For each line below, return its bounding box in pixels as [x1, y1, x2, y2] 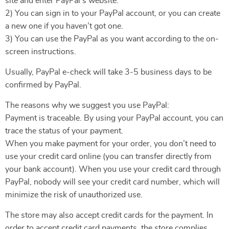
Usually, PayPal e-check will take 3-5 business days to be [5, 68, 212, 76]
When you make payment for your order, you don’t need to [5, 140, 216, 148]
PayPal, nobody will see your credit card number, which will [5, 178, 220, 186]
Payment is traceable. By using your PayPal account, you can [5, 114, 223, 122]
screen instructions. [5, 48, 76, 56]
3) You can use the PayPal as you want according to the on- [5, 35, 219, 43]
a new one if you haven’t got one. [5, 22, 123, 30]
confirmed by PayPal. [5, 81, 81, 89]
